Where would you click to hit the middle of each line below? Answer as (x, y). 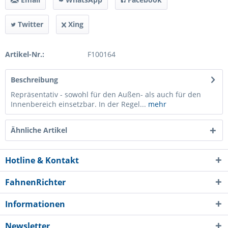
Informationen (35, 204)
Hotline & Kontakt (42, 160)
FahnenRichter (35, 182)
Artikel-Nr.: (25, 54)
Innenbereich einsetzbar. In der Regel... (78, 104)
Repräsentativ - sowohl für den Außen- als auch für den (106, 94)
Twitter (30, 24)
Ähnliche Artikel (39, 130)
